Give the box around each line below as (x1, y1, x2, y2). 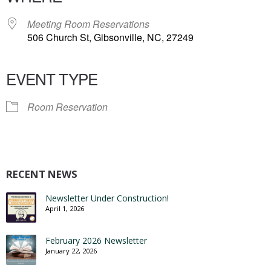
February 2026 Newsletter (45, 235, 147, 246)
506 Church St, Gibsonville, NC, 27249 (27, 30, 194, 44)
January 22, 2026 (45, 246, 97, 255)
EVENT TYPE (6, 67, 97, 90)
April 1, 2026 (45, 204, 84, 213)
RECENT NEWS (6, 167, 77, 181)
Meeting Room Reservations (27, 17, 149, 31)
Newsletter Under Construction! (45, 192, 169, 204)
